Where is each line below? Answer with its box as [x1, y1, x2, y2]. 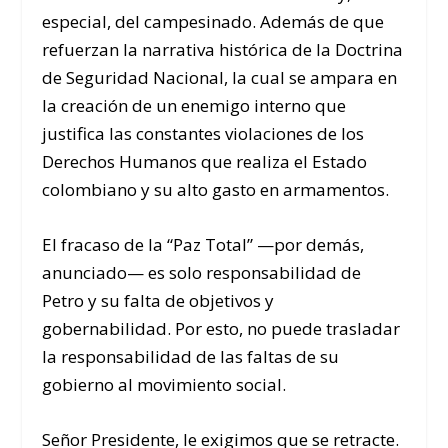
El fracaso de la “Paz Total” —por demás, [42, 233, 365, 257]
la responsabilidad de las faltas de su [42, 345, 340, 369]
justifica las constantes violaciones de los [42, 122, 365, 146]
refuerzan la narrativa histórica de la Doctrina [42, 38, 404, 62]
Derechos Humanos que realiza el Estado [42, 150, 368, 174]
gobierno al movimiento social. [42, 373, 287, 397]
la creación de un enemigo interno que [42, 94, 347, 118]
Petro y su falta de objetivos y [42, 289, 275, 313]
